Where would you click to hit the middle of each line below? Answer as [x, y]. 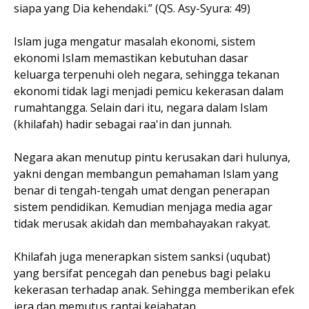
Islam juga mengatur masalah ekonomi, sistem [134, 41]
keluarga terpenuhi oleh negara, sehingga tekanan [147, 74]
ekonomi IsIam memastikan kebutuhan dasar [131, 58]
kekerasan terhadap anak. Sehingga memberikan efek [154, 289]
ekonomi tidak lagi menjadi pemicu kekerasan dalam [149, 91]
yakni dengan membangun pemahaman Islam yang [146, 173]
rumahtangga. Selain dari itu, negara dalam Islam [141, 107]
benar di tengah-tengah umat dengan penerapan [142, 190]
